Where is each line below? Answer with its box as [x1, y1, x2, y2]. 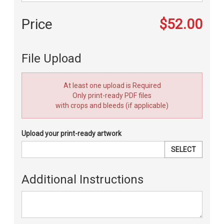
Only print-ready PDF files [72, 91, 151, 99]
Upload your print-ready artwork [21, 129, 121, 137]
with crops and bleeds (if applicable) [55, 101, 168, 109]
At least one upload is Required [63, 81, 161, 89]
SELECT [171, 145, 196, 153]
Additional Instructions [21, 172, 143, 186]
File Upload [21, 51, 81, 65]
